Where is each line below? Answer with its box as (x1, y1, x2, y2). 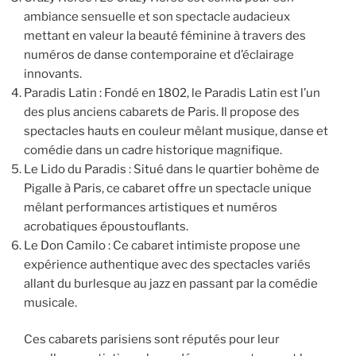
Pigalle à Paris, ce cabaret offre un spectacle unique (24, 180, 311, 195)
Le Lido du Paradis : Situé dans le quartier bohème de (24, 161, 319, 176)
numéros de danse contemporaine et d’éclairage (24, 47, 294, 62)
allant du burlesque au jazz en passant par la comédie (24, 276, 318, 291)
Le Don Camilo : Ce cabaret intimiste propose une (24, 238, 300, 253)
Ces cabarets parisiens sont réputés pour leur (24, 332, 280, 347)
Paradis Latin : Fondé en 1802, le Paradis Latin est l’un (24, 85, 320, 100)
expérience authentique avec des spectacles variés (24, 257, 311, 272)
